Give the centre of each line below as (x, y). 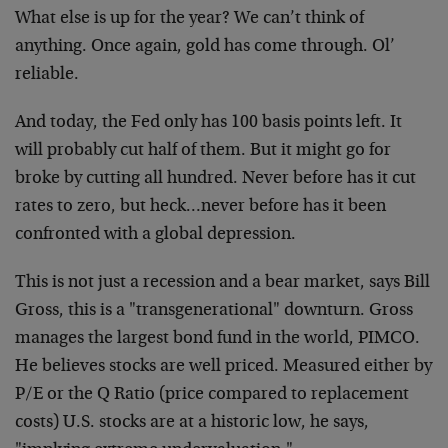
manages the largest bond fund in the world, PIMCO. (217, 339)
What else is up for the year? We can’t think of (189, 19)
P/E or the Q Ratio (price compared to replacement (212, 395)
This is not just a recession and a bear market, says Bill (222, 283)
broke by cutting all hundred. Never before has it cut (215, 179)
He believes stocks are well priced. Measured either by (223, 367)
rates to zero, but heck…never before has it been (200, 207)
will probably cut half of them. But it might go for (203, 151)
